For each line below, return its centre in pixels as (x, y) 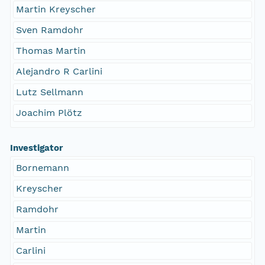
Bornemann (42, 168)
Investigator (36, 148)
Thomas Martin (51, 51)
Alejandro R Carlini (59, 72)
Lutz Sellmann (49, 92)
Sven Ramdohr (49, 30)
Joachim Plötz (49, 113)
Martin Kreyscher (56, 9)
